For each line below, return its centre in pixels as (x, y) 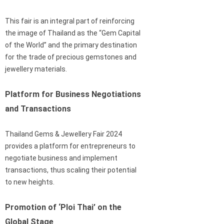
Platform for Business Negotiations (73, 94)
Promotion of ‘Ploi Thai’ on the (63, 207)
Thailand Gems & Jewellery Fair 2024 (63, 134)
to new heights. (30, 182)
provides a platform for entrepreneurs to (70, 146)
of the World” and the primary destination (71, 45)
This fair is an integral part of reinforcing (70, 21)
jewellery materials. (36, 69)
